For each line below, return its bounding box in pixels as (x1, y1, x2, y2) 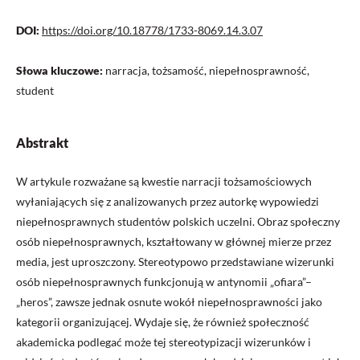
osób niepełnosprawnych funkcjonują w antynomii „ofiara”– (16, 275, 312, 288)
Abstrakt (16, 135, 68, 150)
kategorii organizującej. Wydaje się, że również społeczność (16, 315, 309, 329)
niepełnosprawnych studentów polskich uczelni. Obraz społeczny (16, 215, 340, 228)
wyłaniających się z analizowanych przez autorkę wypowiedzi (16, 194, 319, 208)
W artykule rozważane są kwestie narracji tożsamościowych (16, 174, 312, 188)
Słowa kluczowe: (16, 63, 105, 77)
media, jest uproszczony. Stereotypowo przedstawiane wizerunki (16, 255, 334, 268)
